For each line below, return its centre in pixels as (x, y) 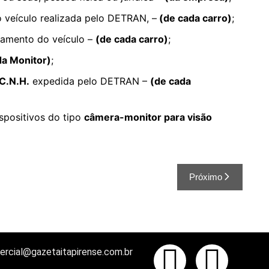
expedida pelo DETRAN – (90, 81)
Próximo (206, 177)
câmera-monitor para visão (148, 117)
